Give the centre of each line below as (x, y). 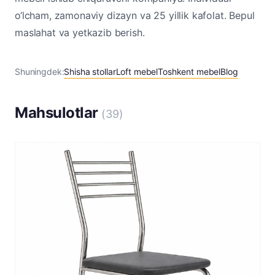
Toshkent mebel (189, 72)
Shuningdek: (40, 72)
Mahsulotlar (58, 113)
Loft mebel (137, 72)
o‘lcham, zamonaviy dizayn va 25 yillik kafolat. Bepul (135, 15)
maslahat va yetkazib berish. (80, 33)
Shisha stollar (90, 72)
